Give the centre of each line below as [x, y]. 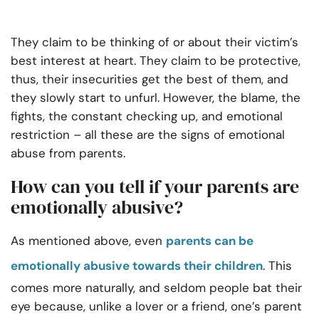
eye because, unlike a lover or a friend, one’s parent [156, 307]
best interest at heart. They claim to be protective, [156, 61]
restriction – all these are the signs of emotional [148, 135]
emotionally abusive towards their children [137, 266]
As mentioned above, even [88, 241]
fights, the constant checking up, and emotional [147, 116]
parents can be [210, 241]
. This [277, 266]
